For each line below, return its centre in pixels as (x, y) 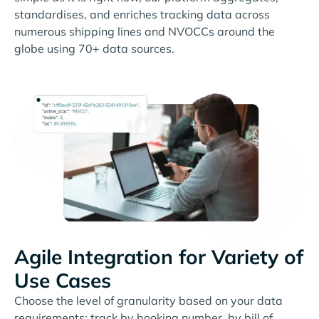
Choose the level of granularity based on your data (148, 301)
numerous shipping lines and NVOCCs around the (145, 31)
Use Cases (63, 281)
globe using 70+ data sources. (94, 48)
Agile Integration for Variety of (159, 257)
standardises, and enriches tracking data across (142, 14)
